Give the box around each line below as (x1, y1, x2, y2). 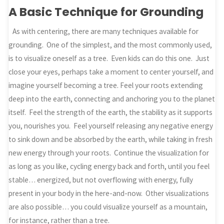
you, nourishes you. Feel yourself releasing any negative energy (8, 121, 213, 131)
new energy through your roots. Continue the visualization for (8, 148, 209, 158)
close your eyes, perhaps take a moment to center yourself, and (8, 67, 214, 77)
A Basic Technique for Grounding (8, 3, 204, 20)
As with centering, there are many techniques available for (12, 26, 198, 36)
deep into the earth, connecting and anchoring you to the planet (8, 94, 215, 104)
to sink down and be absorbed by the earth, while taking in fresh (8, 134, 213, 144)
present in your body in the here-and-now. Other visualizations (8, 188, 209, 198)
